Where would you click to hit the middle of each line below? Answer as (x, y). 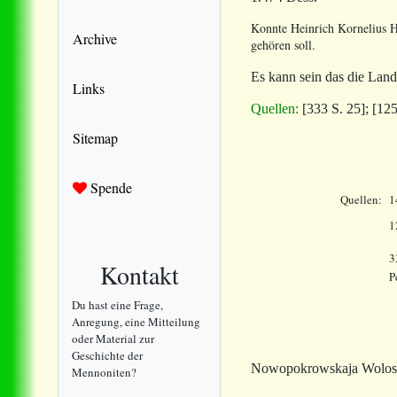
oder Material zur (113, 338)
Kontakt (139, 274)
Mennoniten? (104, 372)
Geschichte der (107, 355)
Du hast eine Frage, (117, 304)
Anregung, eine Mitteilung (136, 321)
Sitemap (95, 137)
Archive (95, 38)
